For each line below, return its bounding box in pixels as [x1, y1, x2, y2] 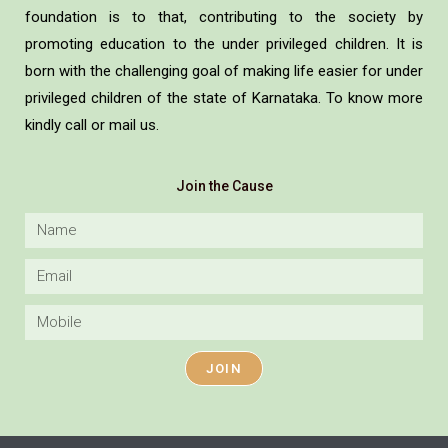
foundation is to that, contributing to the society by [25, 8, 423, 26]
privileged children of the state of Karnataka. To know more [25, 89, 423, 107]
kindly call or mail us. [25, 116, 159, 134]
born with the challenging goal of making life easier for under [25, 62, 423, 80]
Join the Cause [175, 178, 273, 194]
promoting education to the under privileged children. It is [25, 35, 423, 53]
